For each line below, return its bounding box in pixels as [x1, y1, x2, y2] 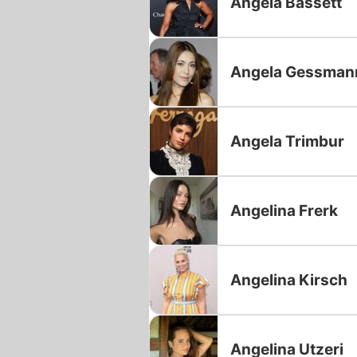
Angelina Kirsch [230, 270, 347, 289]
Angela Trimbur [230, 131, 344, 151]
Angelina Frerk [230, 201, 338, 220]
